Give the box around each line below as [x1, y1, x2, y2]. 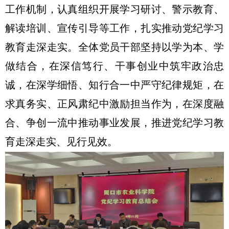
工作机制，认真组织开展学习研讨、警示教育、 [5, 5, 224, 15]
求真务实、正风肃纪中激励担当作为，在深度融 [5, 99, 224, 110]
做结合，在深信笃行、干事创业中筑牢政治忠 [5, 61, 224, 72]
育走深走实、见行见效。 [5, 137, 118, 148]
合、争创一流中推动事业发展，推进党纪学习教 [5, 118, 224, 129]
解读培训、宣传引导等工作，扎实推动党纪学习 [5, 24, 224, 34]
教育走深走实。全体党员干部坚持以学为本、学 [5, 42, 224, 53]
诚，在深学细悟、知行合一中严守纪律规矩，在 [5, 80, 224, 91]
